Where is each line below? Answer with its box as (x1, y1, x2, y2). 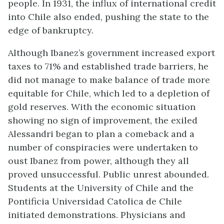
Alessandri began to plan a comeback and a (8, 127, 194, 139)
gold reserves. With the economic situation (8, 100, 195, 112)
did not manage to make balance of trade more (8, 73, 210, 85)
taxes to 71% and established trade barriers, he (8, 60, 208, 72)
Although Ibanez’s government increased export (8, 46, 215, 58)
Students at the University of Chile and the (8, 181, 193, 193)
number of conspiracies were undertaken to (8, 141, 198, 153)
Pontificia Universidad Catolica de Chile (8, 195, 182, 207)
